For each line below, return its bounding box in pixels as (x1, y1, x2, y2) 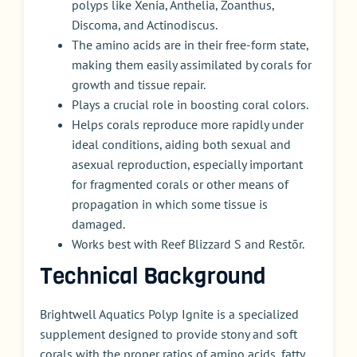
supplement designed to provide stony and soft (40, 326, 297, 343)
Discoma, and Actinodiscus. (72, 17, 218, 33)
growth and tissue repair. (72, 76, 206, 93)
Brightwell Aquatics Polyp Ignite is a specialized (40, 306, 299, 323)
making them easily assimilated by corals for (72, 57, 312, 73)
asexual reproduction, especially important (72, 156, 303, 173)
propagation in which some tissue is (72, 196, 268, 213)
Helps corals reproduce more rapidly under (72, 116, 304, 133)
